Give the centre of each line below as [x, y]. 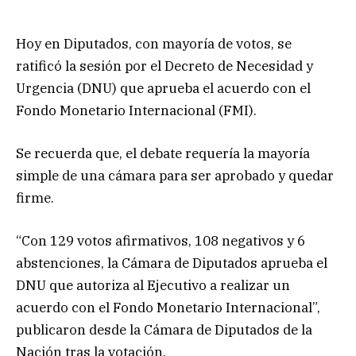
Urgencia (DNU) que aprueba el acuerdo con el [163, 88]
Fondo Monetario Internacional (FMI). [136, 110]
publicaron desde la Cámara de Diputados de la [164, 330]
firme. [35, 197]
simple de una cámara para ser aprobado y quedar [175, 175]
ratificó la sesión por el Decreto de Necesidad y [164, 66]
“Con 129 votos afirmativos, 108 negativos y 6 [161, 241]
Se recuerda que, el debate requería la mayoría [163, 153]
